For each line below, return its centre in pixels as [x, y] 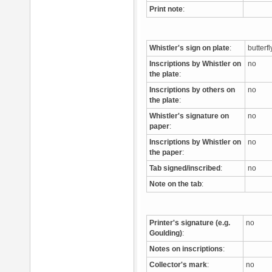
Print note [166, 9]
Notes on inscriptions [186, 249]
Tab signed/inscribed [185, 168]
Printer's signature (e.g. [190, 223]
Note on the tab [175, 184]
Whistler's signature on [189, 116]
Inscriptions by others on [192, 90]
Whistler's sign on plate [189, 48]
